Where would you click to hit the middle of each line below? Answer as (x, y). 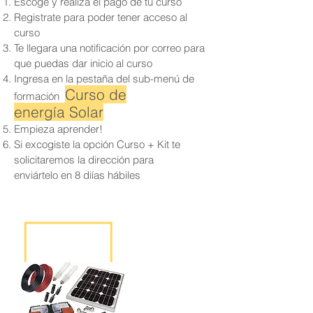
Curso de (96, 94)
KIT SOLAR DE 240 (99, 203)
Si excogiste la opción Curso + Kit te (97, 144)
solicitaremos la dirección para (84, 160)
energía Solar (59, 112)
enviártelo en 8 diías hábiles (77, 175)
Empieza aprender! (58, 129)
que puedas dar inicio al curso (83, 63)
